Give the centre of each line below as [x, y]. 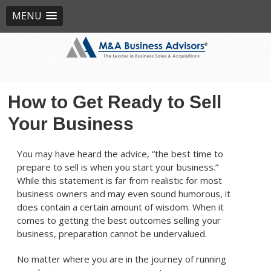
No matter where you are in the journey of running [122, 259]
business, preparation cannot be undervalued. [113, 233]
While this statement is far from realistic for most [120, 180]
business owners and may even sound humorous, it [124, 194]
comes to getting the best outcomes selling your [119, 220]
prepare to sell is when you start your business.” [118, 167]
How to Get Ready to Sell [115, 102]
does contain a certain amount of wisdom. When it [121, 207]
